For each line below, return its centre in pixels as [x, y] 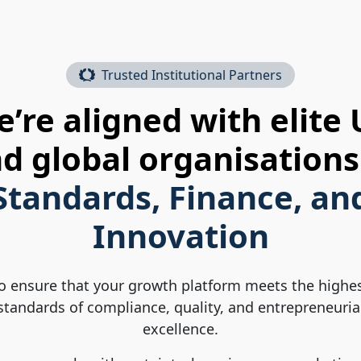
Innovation [180, 235]
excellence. [180, 328]
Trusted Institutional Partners [192, 75]
